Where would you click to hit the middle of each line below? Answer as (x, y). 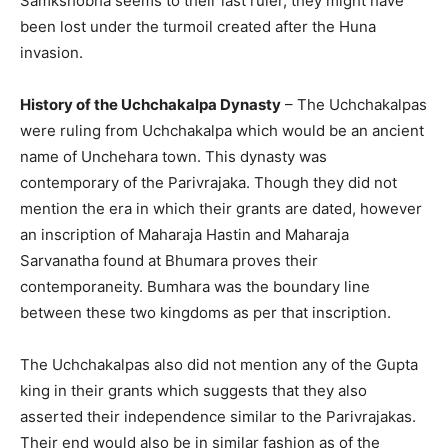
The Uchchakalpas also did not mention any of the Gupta (219, 365)
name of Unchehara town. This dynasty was (173, 157)
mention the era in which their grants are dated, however (221, 209)
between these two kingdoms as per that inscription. (205, 313)
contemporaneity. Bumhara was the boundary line (195, 287)
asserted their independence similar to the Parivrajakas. (218, 417)
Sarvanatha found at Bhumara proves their (169, 261)
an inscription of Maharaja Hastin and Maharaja (184, 235)
